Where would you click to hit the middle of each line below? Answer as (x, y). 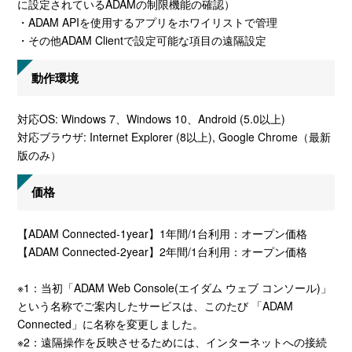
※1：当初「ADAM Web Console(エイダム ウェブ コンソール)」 (175, 287)
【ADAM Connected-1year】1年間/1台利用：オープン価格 (163, 233)
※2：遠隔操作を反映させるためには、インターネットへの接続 (172, 341)
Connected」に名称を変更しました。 (111, 323)
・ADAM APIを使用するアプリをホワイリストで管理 (148, 22)
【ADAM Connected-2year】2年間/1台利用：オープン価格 (163, 251)
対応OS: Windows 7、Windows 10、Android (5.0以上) (152, 119)
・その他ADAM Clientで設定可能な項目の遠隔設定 (142, 40)
